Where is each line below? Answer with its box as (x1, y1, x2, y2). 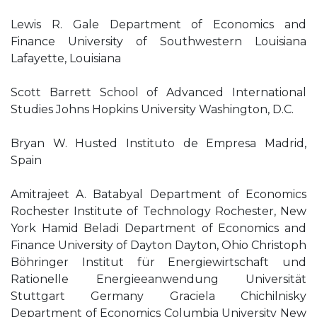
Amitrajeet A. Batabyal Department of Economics (11, 188, 306, 201)
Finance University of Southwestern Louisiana (11, 35, 306, 48)
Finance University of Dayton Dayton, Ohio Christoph (11, 238, 306, 252)
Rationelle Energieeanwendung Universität (11, 272, 306, 286)
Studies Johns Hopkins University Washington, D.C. (11, 103, 294, 116)
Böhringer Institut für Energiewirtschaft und (11, 255, 306, 269)
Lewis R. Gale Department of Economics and (11, 18, 306, 31)
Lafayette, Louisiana (11, 52, 121, 65)
